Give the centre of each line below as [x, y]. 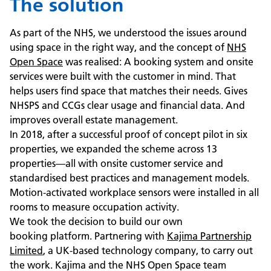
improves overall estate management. [94, 120]
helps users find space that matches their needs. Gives [129, 91]
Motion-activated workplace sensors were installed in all [134, 192]
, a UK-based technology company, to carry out [148, 250]
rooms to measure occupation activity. [94, 207]
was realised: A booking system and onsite [158, 62]
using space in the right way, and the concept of [118, 47]
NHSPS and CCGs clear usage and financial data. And [127, 105]
